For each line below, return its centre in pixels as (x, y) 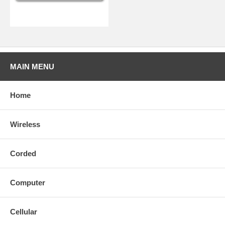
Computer (28, 183)
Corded (23, 153)
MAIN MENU (32, 67)
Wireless (25, 124)
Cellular (24, 212)
